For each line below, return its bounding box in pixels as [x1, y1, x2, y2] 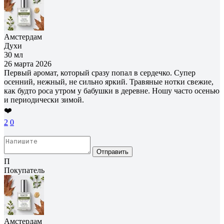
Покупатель [4, 165, 44, 174]
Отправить [96, 147, 128, 155]
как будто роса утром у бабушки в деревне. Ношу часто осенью [4, 86, 219, 95]
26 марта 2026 [4, 59, 51, 68]
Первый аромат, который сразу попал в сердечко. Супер [4, 68, 195, 77]
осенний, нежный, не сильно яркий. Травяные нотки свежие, [4, 77, 213, 86]
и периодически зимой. [4, 95, 84, 104]
